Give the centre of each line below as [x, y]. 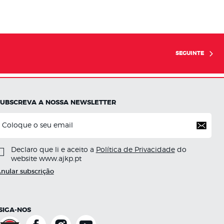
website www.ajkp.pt [46, 159]
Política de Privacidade [135, 150]
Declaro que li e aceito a [53, 150]
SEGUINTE [190, 53]
